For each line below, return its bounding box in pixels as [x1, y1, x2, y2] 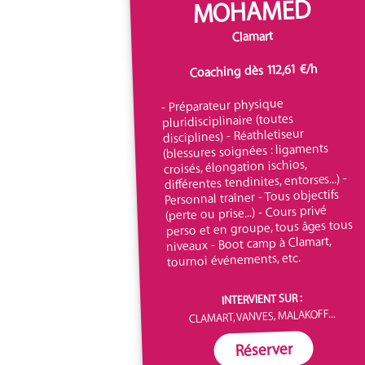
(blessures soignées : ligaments [162, 137, 329, 163]
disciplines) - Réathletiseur [161, 122, 304, 147]
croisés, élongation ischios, [163, 153, 307, 178]
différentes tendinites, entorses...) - [163, 168, 348, 194]
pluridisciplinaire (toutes [161, 108, 294, 132]
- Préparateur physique [161, 92, 284, 117]
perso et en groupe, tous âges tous [165, 213, 354, 240]
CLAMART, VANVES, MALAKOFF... [188, 304, 336, 327]
